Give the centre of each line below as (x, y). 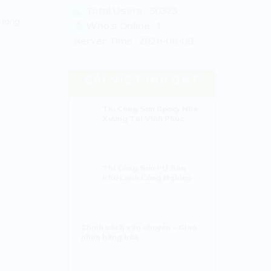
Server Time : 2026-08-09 (134, 41)
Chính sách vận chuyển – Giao (139, 227)
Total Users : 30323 (130, 11)
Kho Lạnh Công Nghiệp (146, 178)
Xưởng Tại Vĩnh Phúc (143, 118)
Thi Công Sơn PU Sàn (144, 168)
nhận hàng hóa (109, 237)
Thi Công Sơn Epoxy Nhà (150, 109)
